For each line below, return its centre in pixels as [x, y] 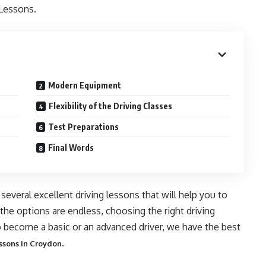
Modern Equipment [85, 85]
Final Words [71, 148]
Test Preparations [85, 127]
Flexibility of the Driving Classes [111, 106]
